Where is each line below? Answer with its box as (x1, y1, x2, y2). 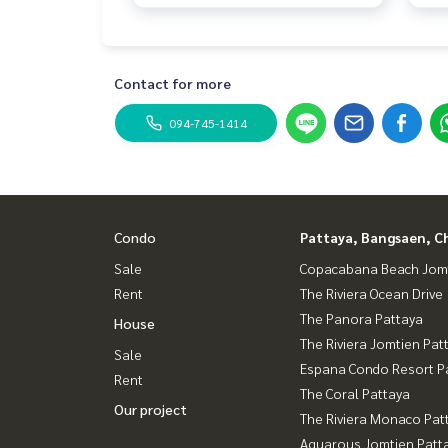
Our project (114, 400, 187, 419)
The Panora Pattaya (300, 309, 423, 328)
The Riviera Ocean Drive (300, 284, 443, 303)
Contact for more (114, 74, 231, 93)
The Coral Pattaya (300, 384, 410, 403)
